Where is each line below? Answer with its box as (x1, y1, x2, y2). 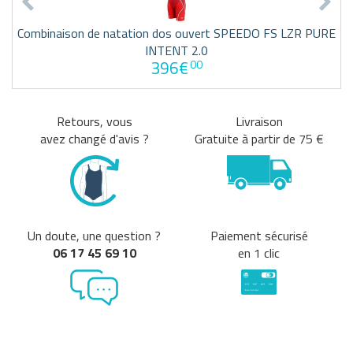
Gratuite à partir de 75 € (194, 128, 324, 148)
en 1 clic (238, 243, 280, 262)
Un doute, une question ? (28, 225, 161, 245)
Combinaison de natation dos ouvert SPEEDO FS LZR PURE (17, 23, 336, 43)
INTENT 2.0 (145, 40, 208, 60)
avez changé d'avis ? (39, 128, 149, 148)
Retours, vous (56, 111, 132, 131)
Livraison (235, 111, 283, 131)
